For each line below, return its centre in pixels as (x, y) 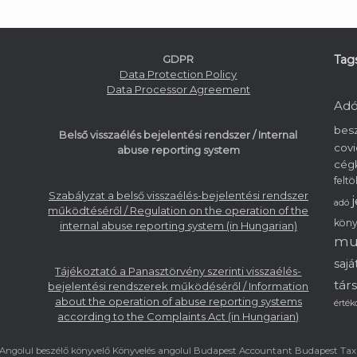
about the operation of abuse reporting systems (178, 302)
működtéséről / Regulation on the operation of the (178, 211)
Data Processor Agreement (178, 89)
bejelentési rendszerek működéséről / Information (178, 286)
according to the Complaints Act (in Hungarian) (178, 317)
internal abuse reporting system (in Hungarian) (178, 226)
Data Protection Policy (178, 74)
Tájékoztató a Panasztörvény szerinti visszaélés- (178, 271)
